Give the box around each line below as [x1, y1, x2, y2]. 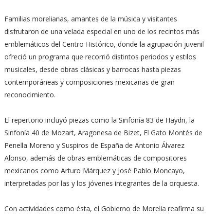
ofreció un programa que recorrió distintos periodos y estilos [4, 52, 196, 61]
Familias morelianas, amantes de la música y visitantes [4, 14, 177, 23]
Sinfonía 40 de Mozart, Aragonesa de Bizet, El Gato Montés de [4, 128, 202, 137]
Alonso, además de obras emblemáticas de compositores [4, 153, 187, 163]
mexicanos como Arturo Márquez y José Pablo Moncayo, [4, 166, 185, 175]
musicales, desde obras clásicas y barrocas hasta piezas [4, 65, 181, 74]
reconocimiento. [4, 90, 55, 99]
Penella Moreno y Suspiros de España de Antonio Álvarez [4, 141, 184, 150]
